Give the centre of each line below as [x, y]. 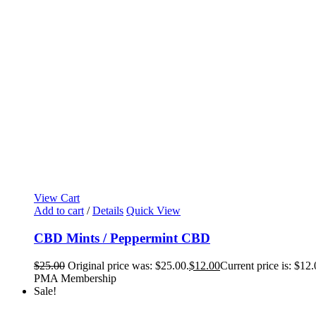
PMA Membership [75, 278]
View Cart [57, 198]
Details [108, 211]
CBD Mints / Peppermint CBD [122, 238]
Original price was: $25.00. [128, 265]
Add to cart [59, 211]
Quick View [153, 211]
